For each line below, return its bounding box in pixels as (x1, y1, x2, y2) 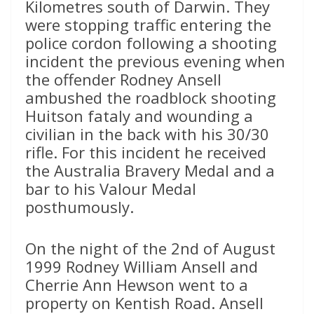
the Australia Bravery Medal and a (25, 159, 275, 181)
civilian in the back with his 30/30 (25, 123, 269, 144)
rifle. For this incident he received (25, 141, 266, 163)
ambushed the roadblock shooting (25, 86, 276, 108)
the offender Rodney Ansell (25, 68, 221, 90)
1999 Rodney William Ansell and (25, 255, 258, 277)
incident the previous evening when (25, 50, 285, 71)
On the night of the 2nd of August (25, 237, 275, 259)
